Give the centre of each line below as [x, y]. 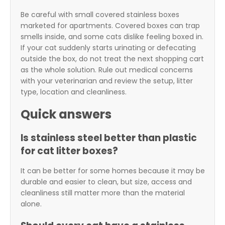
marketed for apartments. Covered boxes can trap [110, 26]
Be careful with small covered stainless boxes [100, 15]
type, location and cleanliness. [74, 92]
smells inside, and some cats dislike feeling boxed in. [112, 37]
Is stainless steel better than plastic [109, 138]
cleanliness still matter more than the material [103, 193]
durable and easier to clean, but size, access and [106, 182]
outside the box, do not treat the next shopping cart [112, 59]
